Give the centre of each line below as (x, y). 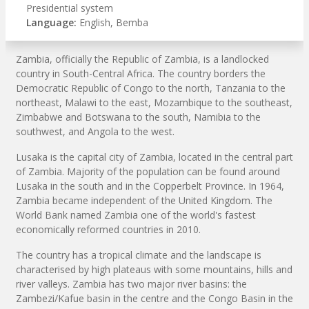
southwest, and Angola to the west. (95, 131)
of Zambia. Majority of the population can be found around (148, 171)
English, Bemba (112, 22)
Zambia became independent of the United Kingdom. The (144, 200)
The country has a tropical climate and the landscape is (139, 255)
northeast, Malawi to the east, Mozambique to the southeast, (154, 102)
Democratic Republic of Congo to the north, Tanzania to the (151, 88)
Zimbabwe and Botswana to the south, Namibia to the (138, 117)
